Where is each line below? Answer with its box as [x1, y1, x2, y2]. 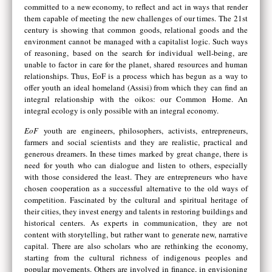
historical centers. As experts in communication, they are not [24, 217, 248, 229]
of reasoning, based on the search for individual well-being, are [24, 47, 248, 58]
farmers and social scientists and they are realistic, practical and [24, 137, 248, 148]
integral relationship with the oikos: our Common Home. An [24, 93, 248, 104]
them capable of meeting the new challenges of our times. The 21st [24, 12, 248, 24]
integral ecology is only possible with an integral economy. [24, 104, 219, 116]
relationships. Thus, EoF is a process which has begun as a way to [24, 70, 248, 81]
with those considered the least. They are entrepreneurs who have [24, 171, 248, 183]
